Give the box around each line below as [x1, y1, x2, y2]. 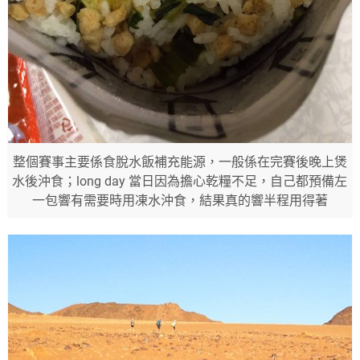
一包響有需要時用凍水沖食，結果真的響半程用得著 [31, 192, 328, 208]
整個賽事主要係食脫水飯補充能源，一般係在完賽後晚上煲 [12, 153, 347, 170]
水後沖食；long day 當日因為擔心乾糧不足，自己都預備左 [12, 173, 348, 189]
